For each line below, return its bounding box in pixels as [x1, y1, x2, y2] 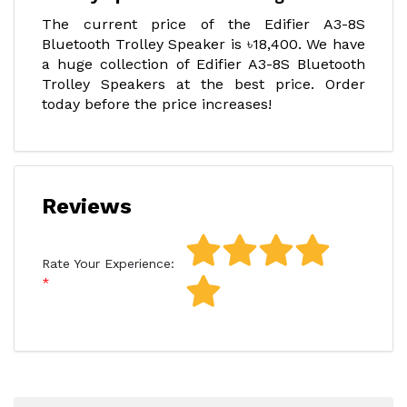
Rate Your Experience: [42, 256, 174, 271]
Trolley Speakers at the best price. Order [42, 75, 365, 93]
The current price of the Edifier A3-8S [42, 15, 365, 33]
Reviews [42, 194, 132, 219]
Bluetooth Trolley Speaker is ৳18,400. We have [42, 35, 365, 53]
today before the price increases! [42, 95, 272, 113]
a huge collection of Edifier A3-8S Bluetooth [42, 55, 365, 73]
